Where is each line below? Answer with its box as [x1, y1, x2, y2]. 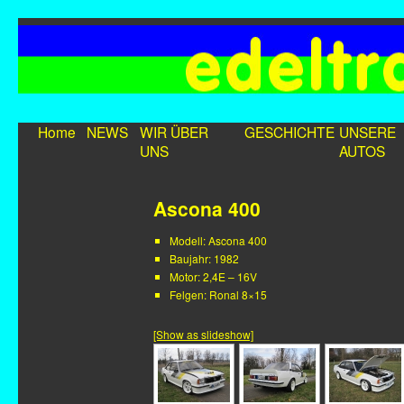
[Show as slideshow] [153, 326, 253, 342]
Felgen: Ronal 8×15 [170, 287, 267, 302]
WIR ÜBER [140, 122, 208, 142]
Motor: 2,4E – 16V [170, 269, 257, 284]
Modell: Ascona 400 [170, 233, 267, 248]
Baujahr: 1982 [170, 251, 239, 266]
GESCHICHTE [244, 122, 335, 142]
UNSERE [339, 122, 396, 142]
